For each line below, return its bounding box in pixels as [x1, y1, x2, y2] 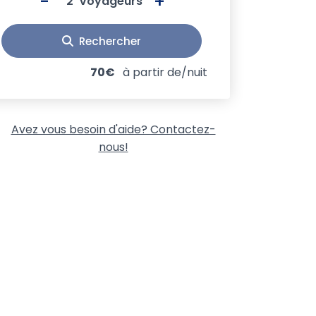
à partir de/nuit [123, 64, 207, 80]
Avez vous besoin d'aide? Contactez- [11, 121, 216, 138]
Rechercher [78, 33, 141, 49]
